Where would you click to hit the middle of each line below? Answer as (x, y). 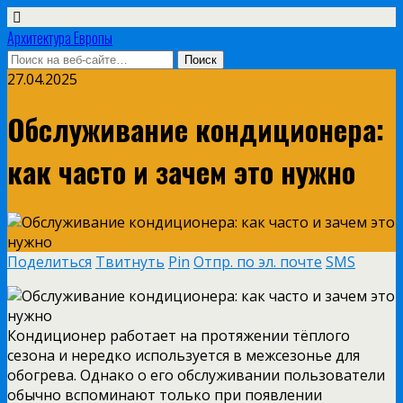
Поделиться (49, 261)
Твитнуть (130, 261)
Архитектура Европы (60, 38)
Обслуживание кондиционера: (196, 130)
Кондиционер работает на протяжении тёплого (179, 335)
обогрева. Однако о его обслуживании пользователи (196, 375)
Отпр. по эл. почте (258, 261)
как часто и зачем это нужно (181, 172)
